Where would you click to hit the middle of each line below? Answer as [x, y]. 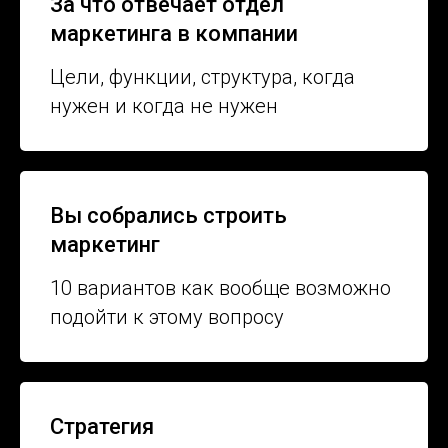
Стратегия [102, 427]
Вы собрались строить [168, 216]
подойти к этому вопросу [167, 317]
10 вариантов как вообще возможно [220, 288]
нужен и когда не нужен [164, 106]
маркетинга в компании [174, 34]
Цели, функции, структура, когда [202, 77]
